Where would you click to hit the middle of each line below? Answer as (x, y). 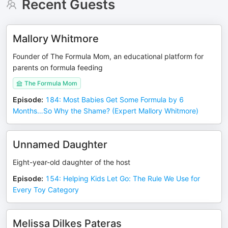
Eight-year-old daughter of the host (72, 162)
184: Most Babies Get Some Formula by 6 (115, 99)
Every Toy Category (46, 190)
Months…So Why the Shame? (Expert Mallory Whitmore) (106, 111)
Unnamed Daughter (60, 145)
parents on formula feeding (58, 67)
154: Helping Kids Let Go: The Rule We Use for (123, 178)
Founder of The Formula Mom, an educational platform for (108, 56)
